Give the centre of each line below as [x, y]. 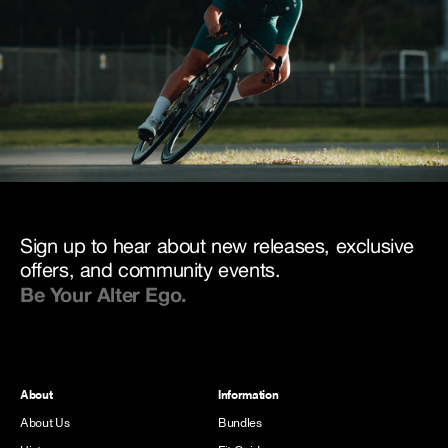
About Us [45, 423]
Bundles [240, 423]
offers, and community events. [150, 270]
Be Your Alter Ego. [103, 294]
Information [248, 395]
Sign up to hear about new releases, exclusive [217, 246]
